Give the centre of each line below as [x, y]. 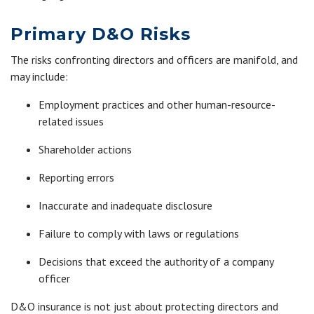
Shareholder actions [85, 149]
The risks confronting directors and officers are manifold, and [154, 60]
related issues [71, 121]
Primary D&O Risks [101, 34]
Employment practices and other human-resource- [157, 104]
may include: [39, 76]
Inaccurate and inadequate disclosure [125, 205]
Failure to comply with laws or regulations [139, 233]
